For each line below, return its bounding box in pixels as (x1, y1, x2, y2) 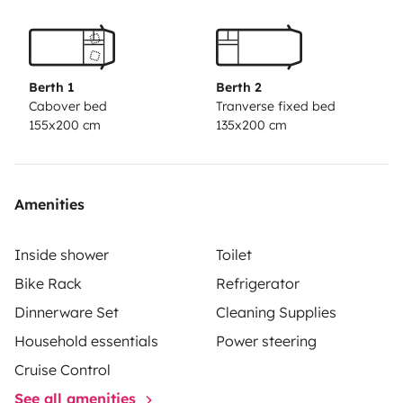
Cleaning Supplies (216, 302, 336, 321)
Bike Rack (14, 273, 82, 292)
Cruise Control (14, 360, 111, 379)
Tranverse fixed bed (216, 97, 336, 114)
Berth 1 (29, 78, 75, 95)
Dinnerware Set (14, 302, 119, 321)
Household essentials (14, 331, 158, 350)
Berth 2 (216, 78, 262, 95)
